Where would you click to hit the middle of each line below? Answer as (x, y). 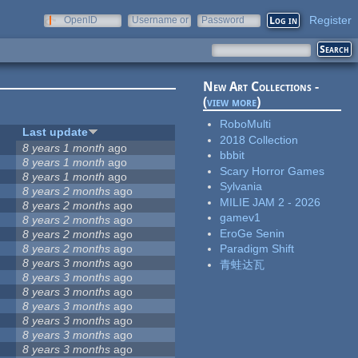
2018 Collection (259, 139)
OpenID (81, 20)
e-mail (145, 31)
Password (223, 20)
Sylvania (241, 187)
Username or (160, 20)
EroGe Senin (253, 233)
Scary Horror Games (272, 171)
